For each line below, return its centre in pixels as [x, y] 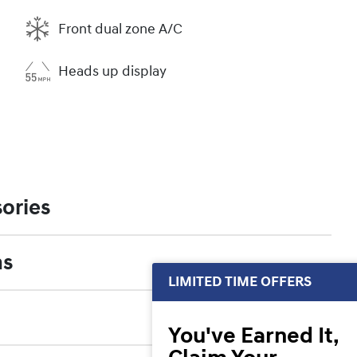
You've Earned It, [254, 336]
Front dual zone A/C [120, 29]
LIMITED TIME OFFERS [240, 282]
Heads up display [112, 71]
